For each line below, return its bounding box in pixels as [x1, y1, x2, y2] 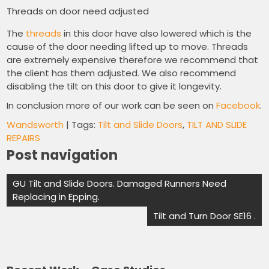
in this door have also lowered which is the [61, 27, 252, 40]
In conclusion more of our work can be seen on [7, 99, 217, 112]
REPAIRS [7, 131, 41, 145]
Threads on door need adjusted [7, 5, 150, 18]
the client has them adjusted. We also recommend [7, 67, 237, 80]
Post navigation [7, 145, 118, 165]
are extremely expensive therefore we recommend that [7, 53, 259, 67]
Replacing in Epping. [13, 190, 100, 204]
